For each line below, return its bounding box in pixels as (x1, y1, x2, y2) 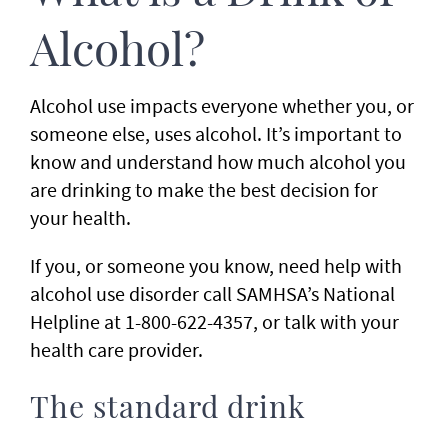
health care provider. (30, 337, 203, 362)
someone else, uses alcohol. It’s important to (30, 121, 402, 146)
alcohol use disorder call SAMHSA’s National (30, 281, 395, 306)
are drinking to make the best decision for (30, 177, 378, 202)
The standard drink (30, 394, 306, 424)
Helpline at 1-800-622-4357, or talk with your (30, 309, 399, 334)
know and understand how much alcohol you (30, 149, 406, 174)
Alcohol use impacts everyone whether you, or (30, 93, 414, 118)
